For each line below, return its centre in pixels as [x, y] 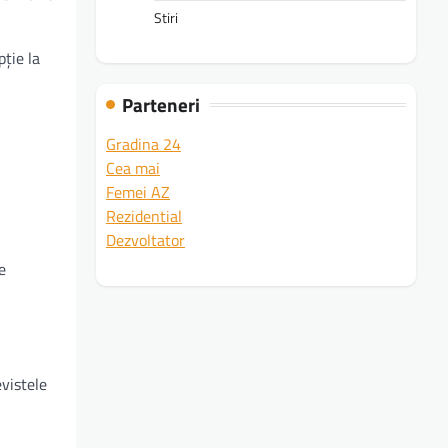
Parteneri [161, 104]
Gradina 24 [143, 143]
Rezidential [144, 215]
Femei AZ [138, 191]
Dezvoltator [145, 239]
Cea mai [133, 167]
